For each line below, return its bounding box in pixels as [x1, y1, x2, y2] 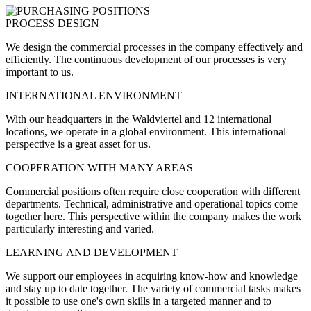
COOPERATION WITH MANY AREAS [6, 161, 193, 174]
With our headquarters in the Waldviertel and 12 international [6, 112, 271, 125]
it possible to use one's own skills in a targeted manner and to [6, 294, 271, 307]
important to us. [6, 65, 74, 78]
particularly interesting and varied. [6, 222, 154, 235]
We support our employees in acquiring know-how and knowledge [6, 269, 298, 282]
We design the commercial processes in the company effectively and [6, 40, 303, 53]
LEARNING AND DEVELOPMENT [6, 246, 178, 258]
